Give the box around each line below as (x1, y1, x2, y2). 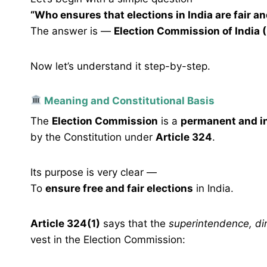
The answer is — (30, 24, 114, 37)
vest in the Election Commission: (30, 234, 185, 246)
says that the (100, 218, 169, 230)
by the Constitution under (30, 131, 156, 144)
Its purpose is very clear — (30, 166, 157, 179)
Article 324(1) (30, 218, 100, 230)
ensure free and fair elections (45, 182, 193, 195)
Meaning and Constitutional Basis (42, 94, 215, 107)
